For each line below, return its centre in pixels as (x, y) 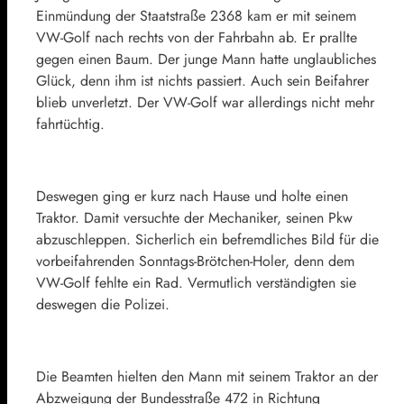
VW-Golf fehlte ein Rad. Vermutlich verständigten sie (196, 283)
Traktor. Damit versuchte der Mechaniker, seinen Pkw (194, 218)
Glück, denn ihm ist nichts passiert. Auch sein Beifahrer (202, 81)
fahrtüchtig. (70, 124)
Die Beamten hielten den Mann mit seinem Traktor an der (207, 377)
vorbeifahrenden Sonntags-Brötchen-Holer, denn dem (195, 262)
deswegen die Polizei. (103, 305)
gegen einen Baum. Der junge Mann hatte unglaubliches (206, 60)
